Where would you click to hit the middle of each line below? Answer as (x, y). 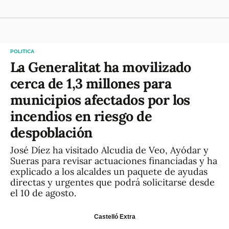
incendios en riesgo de (81, 116)
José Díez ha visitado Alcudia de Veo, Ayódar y (109, 150)
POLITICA (22, 51)
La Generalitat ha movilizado (101, 67)
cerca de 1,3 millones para (91, 83)
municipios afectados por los (100, 100)
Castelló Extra (114, 216)
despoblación (51, 132)
